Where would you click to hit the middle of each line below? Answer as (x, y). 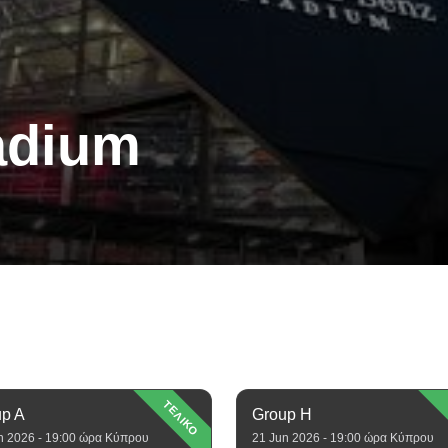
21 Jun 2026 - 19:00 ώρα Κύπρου (343, 437)
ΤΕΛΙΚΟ (181, 418)
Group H (282, 414)
